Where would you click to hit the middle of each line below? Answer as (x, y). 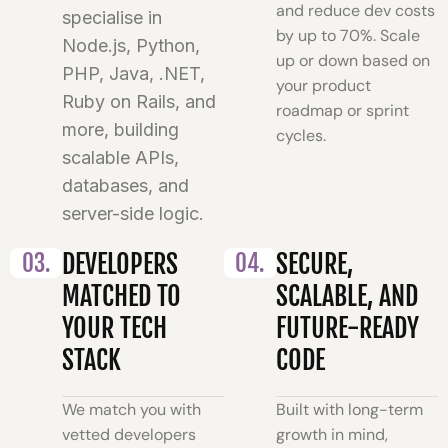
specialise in (112, 18)
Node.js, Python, (131, 46)
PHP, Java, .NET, (134, 74)
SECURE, (315, 264)
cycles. (301, 136)
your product (324, 86)
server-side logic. (133, 214)
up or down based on (353, 61)
